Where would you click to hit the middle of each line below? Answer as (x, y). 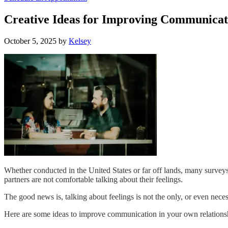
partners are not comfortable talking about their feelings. (93, 179)
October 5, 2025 (30, 41)
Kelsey (80, 41)
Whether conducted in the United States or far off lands (92, 170)
